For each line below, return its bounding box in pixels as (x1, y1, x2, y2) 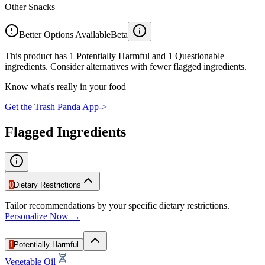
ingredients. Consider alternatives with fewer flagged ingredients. (5, 61, 247, 72)
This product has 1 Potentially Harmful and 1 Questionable (5, 50, 224, 61)
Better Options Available (19, 29, 111, 40)
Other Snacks (5, 1, 55, 12)
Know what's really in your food (5, 81, 126, 92)
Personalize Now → (5, 211, 80, 221)
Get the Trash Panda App (5, 101, 99, 112)
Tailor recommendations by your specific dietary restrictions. (5, 200, 230, 211)
